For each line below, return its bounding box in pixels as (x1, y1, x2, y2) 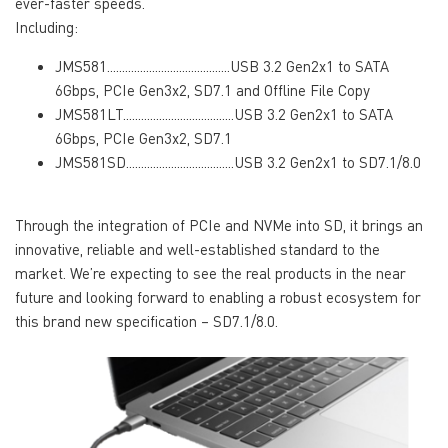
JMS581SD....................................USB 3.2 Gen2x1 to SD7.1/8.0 (55, 151, 421, 172)
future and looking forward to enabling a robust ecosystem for (15, 286, 421, 307)
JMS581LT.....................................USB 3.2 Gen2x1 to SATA (55, 103, 393, 124)
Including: (15, 16, 82, 37)
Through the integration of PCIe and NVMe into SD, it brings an (15, 214, 423, 235)
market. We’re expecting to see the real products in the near (15, 262, 406, 283)
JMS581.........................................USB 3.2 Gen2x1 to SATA (55, 55, 389, 76)
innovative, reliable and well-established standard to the (15, 238, 380, 259)
